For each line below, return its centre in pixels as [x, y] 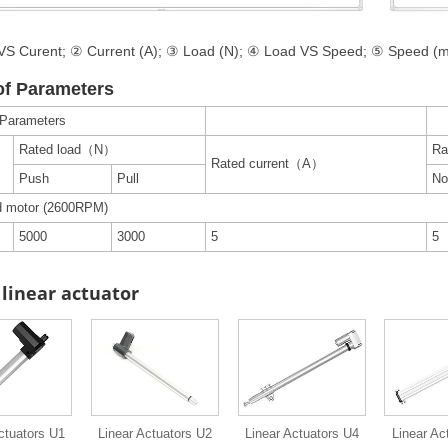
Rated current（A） [267, 163]
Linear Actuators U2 [155, 433]
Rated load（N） [67, 149]
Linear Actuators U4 [302, 433]
